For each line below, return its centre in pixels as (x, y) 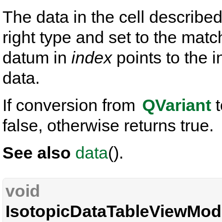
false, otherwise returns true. (108, 125)
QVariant (177, 105)
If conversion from (71, 105)
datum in (37, 57)
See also (39, 153)
